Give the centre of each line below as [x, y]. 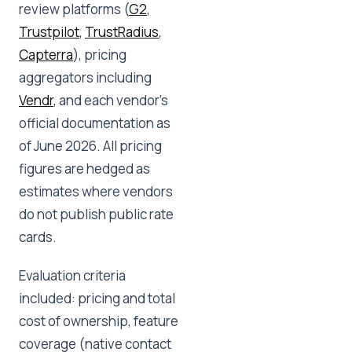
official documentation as [95, 123]
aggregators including [85, 77]
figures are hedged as [84, 169]
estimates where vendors [96, 191]
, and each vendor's [111, 100]
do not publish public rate [96, 214]
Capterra [46, 55]
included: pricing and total [97, 298]
